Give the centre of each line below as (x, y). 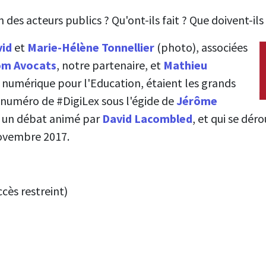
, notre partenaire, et (110, 65)
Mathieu (185, 65)
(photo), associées (201, 47)
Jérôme (197, 100)
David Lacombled (147, 118)
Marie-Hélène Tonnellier (91, 47)
